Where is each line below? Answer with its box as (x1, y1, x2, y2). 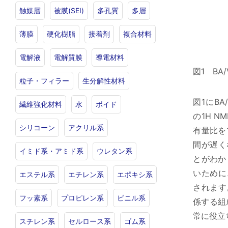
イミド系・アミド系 (19, 147, 83, 155)
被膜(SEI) (53, 6, 84, 15)
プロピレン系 (61, 193, 104, 202)
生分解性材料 (82, 76, 125, 85)
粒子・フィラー (19, 76, 69, 85)
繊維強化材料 (19, 100, 62, 108)
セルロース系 (68, 217, 111, 225)
